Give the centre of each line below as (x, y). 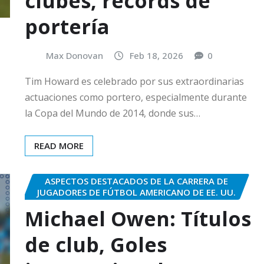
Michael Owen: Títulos (138, 218)
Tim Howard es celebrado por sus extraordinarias (134, 82)
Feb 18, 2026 (156, 56)
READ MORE (59, 146)
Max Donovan (75, 56)
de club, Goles (96, 244)
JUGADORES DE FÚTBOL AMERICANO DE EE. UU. (136, 192)
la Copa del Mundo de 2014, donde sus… (113, 113)
